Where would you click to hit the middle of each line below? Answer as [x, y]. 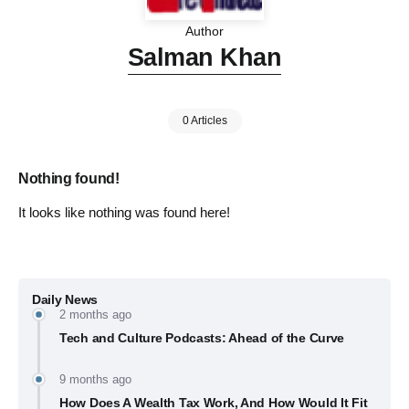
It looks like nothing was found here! [124, 213]
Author [204, 31]
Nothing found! [69, 179]
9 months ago [95, 379]
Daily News [65, 300]
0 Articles [204, 121]
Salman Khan [204, 57]
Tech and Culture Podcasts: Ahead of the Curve [202, 338]
